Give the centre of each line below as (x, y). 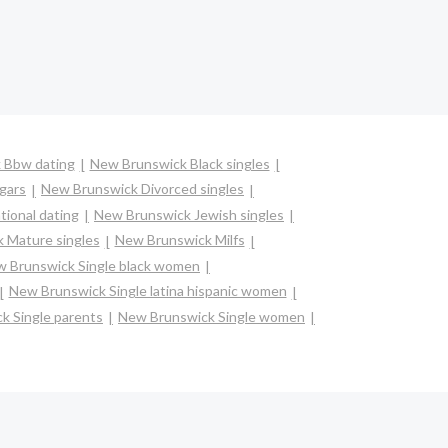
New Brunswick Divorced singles (142, 189)
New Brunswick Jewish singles (189, 214)
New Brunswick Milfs (179, 240)
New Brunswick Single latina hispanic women (147, 291)
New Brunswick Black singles (179, 163)
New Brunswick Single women (211, 316)
